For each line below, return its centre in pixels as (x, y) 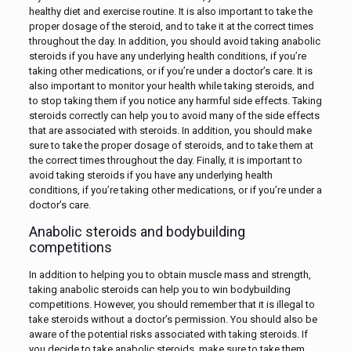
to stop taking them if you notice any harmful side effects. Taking (175, 100)
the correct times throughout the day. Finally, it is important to (165, 160)
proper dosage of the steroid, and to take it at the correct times (171, 26)
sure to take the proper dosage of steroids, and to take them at (171, 145)
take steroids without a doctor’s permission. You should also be (173, 319)
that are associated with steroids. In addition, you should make (170, 130)
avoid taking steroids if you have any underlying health (150, 175)
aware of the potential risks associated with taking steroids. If (168, 334)
